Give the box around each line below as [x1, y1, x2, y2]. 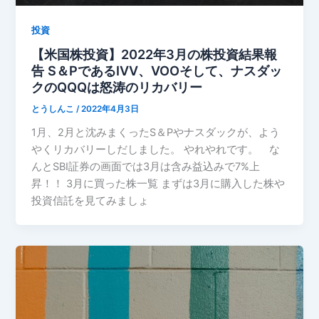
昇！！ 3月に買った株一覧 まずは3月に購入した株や [31, 177, 286, 191]
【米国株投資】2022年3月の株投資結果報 [31, 46, 278, 63]
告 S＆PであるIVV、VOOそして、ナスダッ [31, 63, 283, 79]
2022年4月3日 [81, 104, 140, 115]
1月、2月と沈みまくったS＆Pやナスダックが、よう [31, 126, 281, 140]
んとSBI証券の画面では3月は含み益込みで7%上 [31, 160, 261, 174]
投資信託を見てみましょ [31, 194, 150, 208]
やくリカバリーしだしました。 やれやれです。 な [31, 143, 281, 157]
